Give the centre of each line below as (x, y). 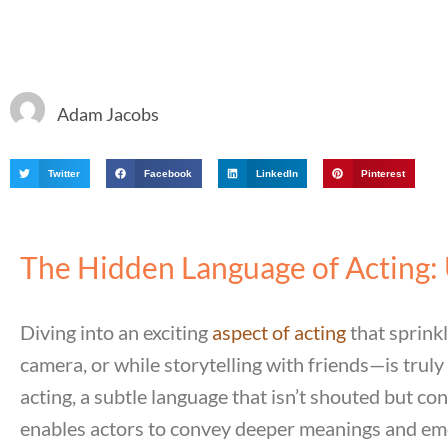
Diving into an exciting (116, 331)
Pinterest (383, 173)
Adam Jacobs (108, 113)
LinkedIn (276, 173)
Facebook (167, 173)
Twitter (64, 173)
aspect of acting (279, 331)
